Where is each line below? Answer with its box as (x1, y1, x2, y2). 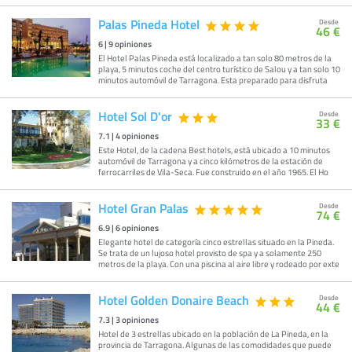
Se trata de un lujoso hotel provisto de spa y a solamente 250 (98, 247, 321, 259)
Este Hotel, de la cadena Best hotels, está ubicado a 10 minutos (98, 144, 330, 156)
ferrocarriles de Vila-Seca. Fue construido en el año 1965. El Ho (98, 166, 328, 178)
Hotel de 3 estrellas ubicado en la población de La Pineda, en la (98, 328, 328, 340)
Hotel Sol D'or (98, 107, 172, 126)
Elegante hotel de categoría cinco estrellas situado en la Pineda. (98, 236, 334, 248)
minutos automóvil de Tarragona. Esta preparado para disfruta (98, 74, 328, 86)
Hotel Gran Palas (98, 199, 189, 218)
